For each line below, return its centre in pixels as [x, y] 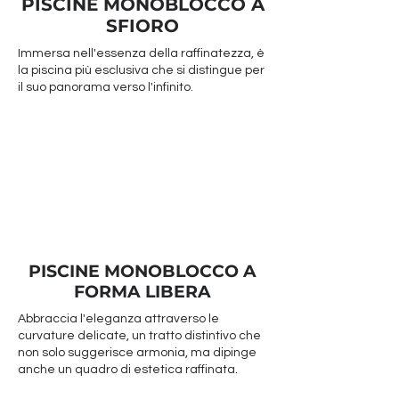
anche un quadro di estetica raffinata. [128, 370]
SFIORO [142, 26]
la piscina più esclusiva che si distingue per [141, 70]
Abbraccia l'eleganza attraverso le [118, 319]
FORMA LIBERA [142, 292]
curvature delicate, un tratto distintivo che [139, 336]
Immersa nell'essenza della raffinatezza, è [141, 53]
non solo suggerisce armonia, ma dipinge [137, 353]
